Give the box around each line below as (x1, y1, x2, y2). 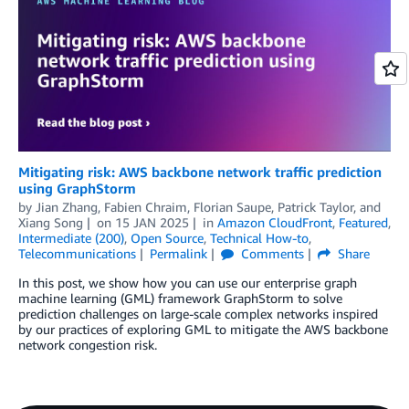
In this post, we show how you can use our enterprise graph (18, 274, 357, 290)
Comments (236, 245, 304, 261)
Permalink (149, 245, 207, 261)
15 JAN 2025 (114, 214, 189, 230)
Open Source (131, 229, 204, 246)
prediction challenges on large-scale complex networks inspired (18, 305, 378, 321)
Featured (338, 214, 388, 230)
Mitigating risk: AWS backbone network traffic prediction (18, 163, 382, 180)
